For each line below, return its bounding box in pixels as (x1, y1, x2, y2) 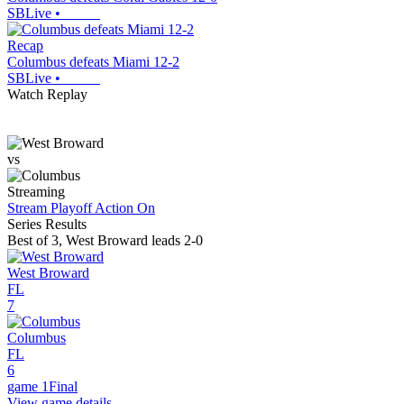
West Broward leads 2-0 (66, 233, 203, 249)
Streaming (7, 184, 65, 200)
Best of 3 (7, 233, 59, 249)
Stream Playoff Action (7, 200, 133, 216)
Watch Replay (7, 87, 87, 103)
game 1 (7, 379, 49, 395)
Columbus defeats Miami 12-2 (7, 54, 179, 70)
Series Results (7, 216, 87, 233)
